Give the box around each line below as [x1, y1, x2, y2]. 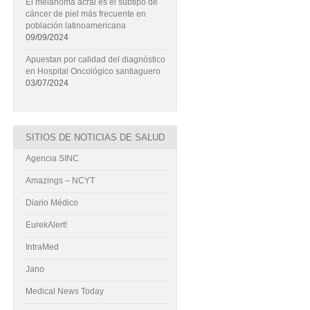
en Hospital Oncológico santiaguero [25, 66, 161, 76]
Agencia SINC [25, 154, 79, 163]
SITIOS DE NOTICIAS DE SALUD [25, 132, 165, 143]
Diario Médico [25, 198, 78, 208]
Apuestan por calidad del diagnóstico [25, 55, 165, 64]
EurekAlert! [25, 220, 67, 230]
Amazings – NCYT [25, 176, 95, 185]
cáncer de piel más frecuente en [25, 9, 146, 19]
